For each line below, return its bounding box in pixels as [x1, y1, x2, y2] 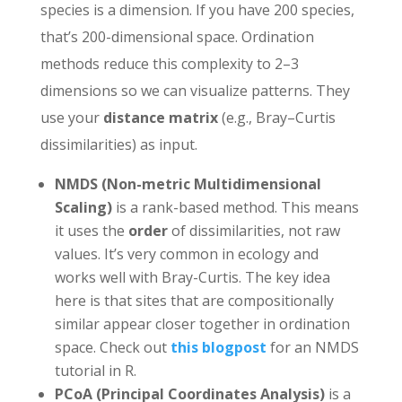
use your [39, 107, 103, 127]
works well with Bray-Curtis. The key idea [54, 267, 330, 287]
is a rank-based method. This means [111, 197, 359, 217]
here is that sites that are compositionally [54, 290, 334, 310]
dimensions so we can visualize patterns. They [39, 80, 350, 100]
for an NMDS [266, 336, 359, 357]
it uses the [54, 220, 128, 240]
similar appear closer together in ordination [54, 313, 350, 334]
